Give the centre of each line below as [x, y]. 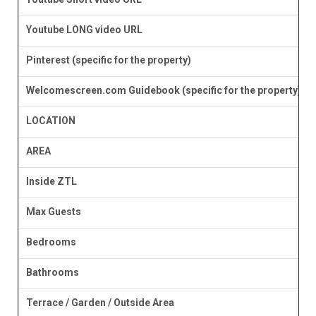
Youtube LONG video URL [84, 30]
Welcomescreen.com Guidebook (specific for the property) [163, 91]
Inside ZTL [51, 182]
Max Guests [53, 212]
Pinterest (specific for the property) [108, 60]
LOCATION [50, 121]
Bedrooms [51, 242]
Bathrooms [52, 273]
